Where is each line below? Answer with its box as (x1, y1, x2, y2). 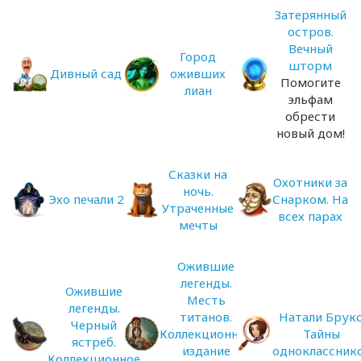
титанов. (180, 308, 233, 325)
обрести (285, 107, 336, 124)
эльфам (288, 90, 333, 107)
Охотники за (273, 174, 348, 190)
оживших (170, 65, 226, 81)
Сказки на (168, 165, 228, 182)
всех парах (278, 208, 343, 224)
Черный (71, 317, 117, 333)
